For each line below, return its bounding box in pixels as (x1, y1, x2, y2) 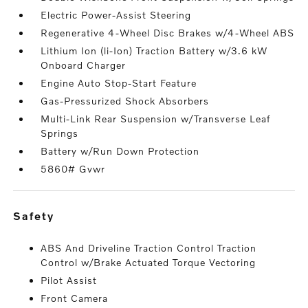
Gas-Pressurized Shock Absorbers (41, 95, 210, 107)
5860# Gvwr (41, 163, 106, 175)
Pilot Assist (41, 274, 98, 286)
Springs (41, 127, 79, 139)
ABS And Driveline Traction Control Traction (41, 242, 257, 254)
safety (22, 209, 55, 222)
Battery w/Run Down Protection (41, 145, 200, 157)
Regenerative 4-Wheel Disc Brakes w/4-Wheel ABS (41, 27, 295, 38)
